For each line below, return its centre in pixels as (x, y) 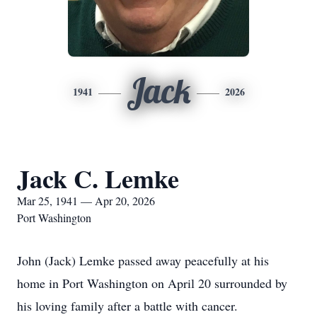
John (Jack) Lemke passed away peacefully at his (143, 260)
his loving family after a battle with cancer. (127, 306)
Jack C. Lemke (98, 178)
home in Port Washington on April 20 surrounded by (152, 283)
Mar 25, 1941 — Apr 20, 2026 (86, 201)
